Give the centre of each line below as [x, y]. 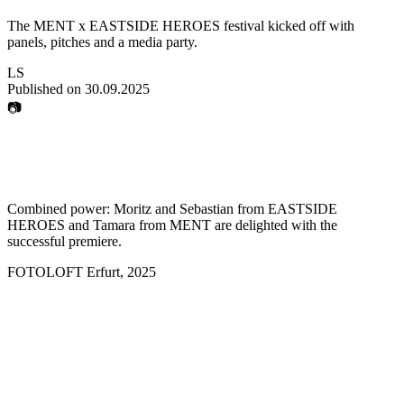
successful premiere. [64, 241]
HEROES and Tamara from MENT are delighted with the [172, 225]
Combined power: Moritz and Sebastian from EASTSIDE [172, 208]
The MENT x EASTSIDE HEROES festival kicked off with [181, 25]
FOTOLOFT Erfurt [64, 271]
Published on [44, 88]
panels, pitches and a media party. [102, 41]
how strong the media [323, 362]
